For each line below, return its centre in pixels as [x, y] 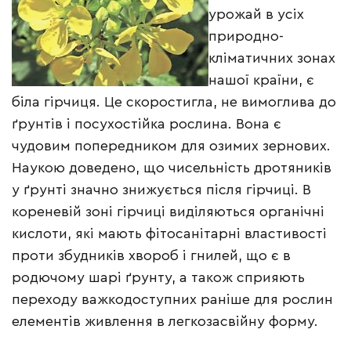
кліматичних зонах [272, 58]
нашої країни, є [261, 80]
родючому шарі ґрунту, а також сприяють [158, 278]
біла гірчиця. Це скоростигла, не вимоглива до [174, 102]
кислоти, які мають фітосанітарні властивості [169, 234]
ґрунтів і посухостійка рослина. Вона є [147, 124]
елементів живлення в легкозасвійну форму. [165, 322]
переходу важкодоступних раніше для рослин [172, 300]
